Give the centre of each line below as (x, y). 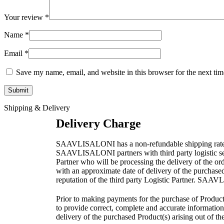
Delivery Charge (98, 123)
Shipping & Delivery (37, 107)
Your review (24, 17)
